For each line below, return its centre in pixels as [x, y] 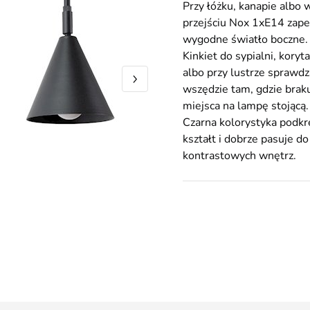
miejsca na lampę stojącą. [246, 106]
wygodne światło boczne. [245, 39]
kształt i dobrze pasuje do [246, 139]
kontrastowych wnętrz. [239, 156]
